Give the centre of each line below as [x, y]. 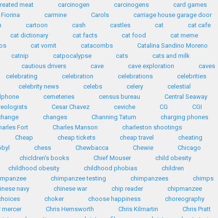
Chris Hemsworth [70, 209]
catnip [20, 56]
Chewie [143, 148]
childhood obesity [34, 168]
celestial [179, 86]
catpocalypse [72, 56]
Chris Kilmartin [138, 209]
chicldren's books [44, 158]
